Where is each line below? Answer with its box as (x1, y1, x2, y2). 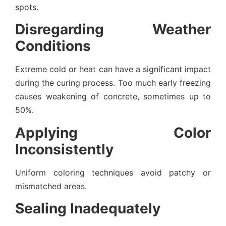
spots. (15, 2, 38, 13)
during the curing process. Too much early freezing (15, 78, 211, 88)
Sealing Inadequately (15, 200, 160, 217)
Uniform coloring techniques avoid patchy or (15, 167, 211, 178)
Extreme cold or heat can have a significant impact (15, 64, 211, 75)
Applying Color (15, 124, 211, 141)
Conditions (15, 37, 91, 55)
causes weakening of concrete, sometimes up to (15, 91, 211, 102)
